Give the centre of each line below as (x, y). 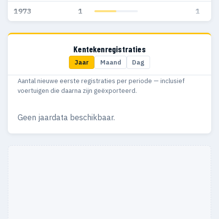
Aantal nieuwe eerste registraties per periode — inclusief (101, 81)
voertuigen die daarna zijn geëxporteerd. (77, 90)
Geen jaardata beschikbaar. (66, 117)
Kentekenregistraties (109, 49)
